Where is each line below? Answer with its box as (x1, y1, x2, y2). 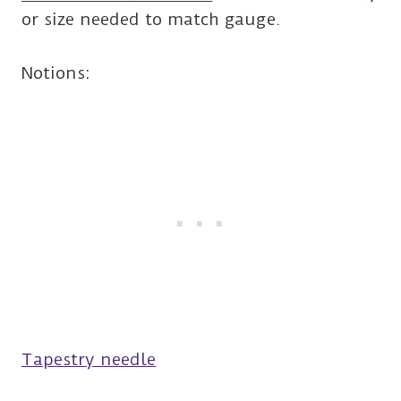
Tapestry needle (21, 348, 157, 370)
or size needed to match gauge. (21, 8, 281, 30)
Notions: (21, 62, 91, 83)
